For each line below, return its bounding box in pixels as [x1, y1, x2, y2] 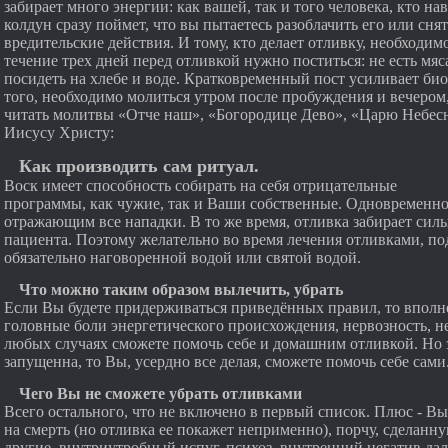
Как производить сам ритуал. [19, 156, 259, 176]
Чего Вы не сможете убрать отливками [19, 385, 302, 402]
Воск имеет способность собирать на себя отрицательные [4, 177, 397, 194]
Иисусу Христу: [4, 124, 114, 141]
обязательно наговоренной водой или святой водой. [4, 249, 361, 266]
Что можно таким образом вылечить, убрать [19, 281, 343, 298]
